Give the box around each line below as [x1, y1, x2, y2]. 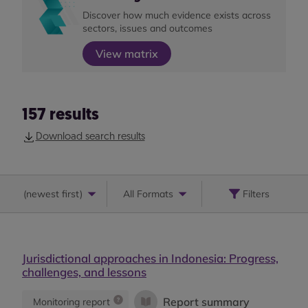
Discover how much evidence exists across [82, 8, 271, 21]
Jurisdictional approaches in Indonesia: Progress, [22, 250, 278, 265]
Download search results [35, 131, 145, 142]
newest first [26, 187, 80, 200]
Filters [243, 187, 270, 200]
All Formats [123, 187, 174, 200]
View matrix [96, 46, 159, 60]
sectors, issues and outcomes [82, 21, 212, 34]
